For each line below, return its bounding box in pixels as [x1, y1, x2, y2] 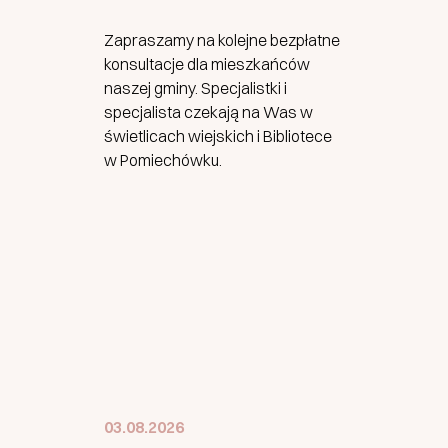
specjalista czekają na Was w [104, 102, 313, 122]
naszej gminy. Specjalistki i [104, 78, 287, 98]
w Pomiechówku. [104, 150, 222, 170]
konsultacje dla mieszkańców [104, 54, 310, 74]
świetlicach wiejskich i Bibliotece [104, 126, 332, 146]
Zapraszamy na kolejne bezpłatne [104, 30, 340, 50]
